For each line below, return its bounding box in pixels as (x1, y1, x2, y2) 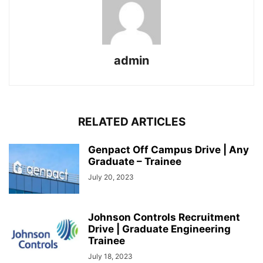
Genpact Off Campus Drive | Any (88, 144, 249, 156)
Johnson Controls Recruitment (88, 211, 240, 224)
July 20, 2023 (88, 173, 134, 182)
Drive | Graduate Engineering (88, 223, 231, 235)
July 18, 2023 (88, 252, 133, 261)
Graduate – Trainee (88, 156, 181, 168)
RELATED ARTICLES (77, 115, 186, 129)
